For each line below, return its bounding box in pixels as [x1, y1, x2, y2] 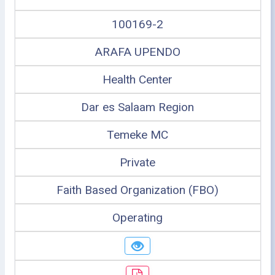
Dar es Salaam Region [81, 99, 194, 114]
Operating [112, 210, 163, 225]
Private [120, 155, 155, 169]
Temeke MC [107, 127, 168, 142]
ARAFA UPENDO [95, 44, 180, 59]
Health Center [103, 72, 172, 87]
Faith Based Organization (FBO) [56, 182, 219, 197]
